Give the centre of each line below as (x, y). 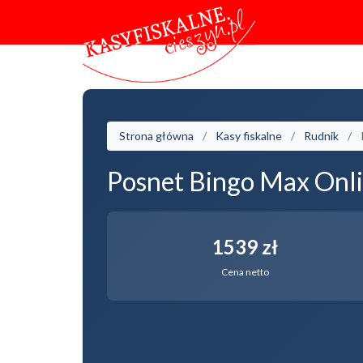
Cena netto (245, 272)
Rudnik (321, 136)
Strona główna (156, 136)
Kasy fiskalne (249, 136)
